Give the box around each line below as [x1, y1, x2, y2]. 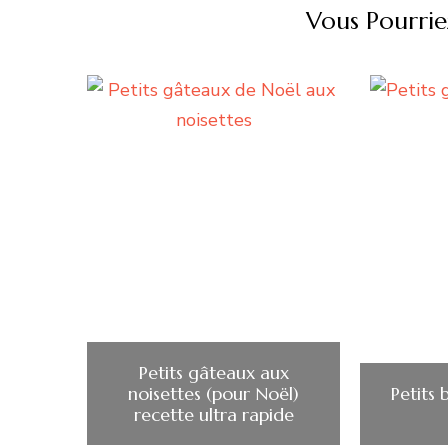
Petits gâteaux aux [138, 361, 289, 385]
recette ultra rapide [133, 403, 294, 427]
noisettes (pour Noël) [128, 382, 300, 406]
